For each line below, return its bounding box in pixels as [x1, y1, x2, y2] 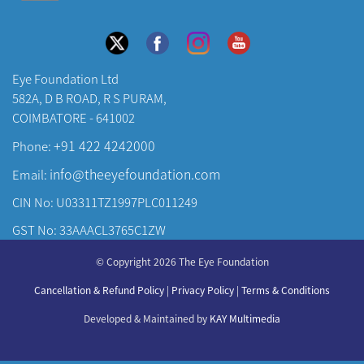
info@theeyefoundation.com [50, 163, 220, 184]
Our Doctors [20, 296, 88, 310]
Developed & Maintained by [84, 310, 210, 325]
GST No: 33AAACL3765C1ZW [12, 220, 166, 238]
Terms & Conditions [241, 282, 330, 297]
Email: [12, 165, 50, 183]
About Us [20, 252, 72, 266]
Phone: [12, 136, 54, 154]
